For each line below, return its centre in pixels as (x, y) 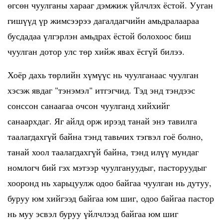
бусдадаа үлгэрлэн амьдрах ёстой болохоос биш (99, 36)
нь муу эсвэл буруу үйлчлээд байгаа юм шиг (93, 214)
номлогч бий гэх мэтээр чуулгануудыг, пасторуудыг (107, 167)
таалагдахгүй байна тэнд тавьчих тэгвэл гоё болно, (105, 136)
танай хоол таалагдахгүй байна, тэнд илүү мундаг (103, 152)
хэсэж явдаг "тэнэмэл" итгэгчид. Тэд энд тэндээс (101, 90)
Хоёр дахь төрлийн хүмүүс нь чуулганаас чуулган (103, 75)
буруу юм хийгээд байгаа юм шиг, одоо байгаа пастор (111, 198)
